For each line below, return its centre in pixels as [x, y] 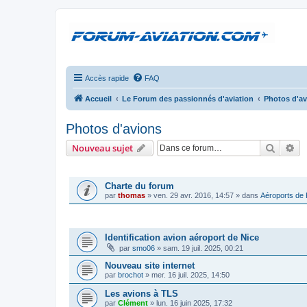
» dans [247, 195]
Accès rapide [107, 78]
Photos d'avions [114, 129]
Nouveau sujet [102, 148]
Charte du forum [139, 186]
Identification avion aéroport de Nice [182, 237]
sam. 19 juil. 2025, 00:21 [203, 248]
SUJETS [83, 220]
